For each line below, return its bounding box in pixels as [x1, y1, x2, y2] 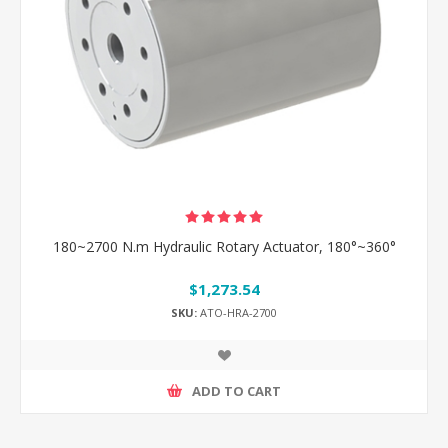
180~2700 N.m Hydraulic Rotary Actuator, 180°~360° [52, 237, 396, 257]
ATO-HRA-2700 [197, 304, 277, 320]
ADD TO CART [192, 382, 281, 401]
